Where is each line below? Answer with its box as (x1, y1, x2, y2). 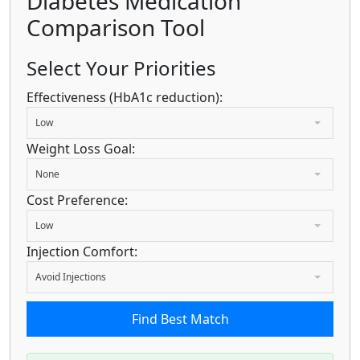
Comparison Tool (27, 11, 205, 43)
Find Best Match (131, 309, 229, 328)
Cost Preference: (27, 190, 128, 209)
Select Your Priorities (27, 54, 216, 81)
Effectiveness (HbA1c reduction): (27, 88, 223, 106)
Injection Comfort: (27, 242, 137, 260)
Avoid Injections (35, 269, 106, 284)
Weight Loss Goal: (27, 139, 135, 157)
